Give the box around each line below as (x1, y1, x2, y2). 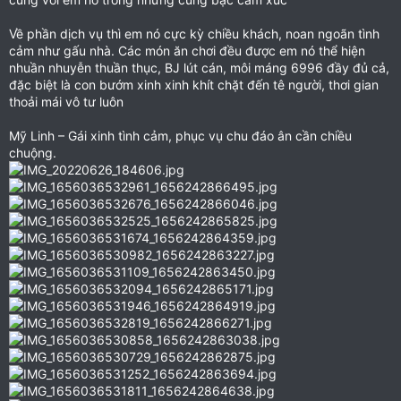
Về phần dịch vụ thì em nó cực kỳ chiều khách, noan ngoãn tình (9, 26, 380, 41)
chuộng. (9, 145, 56, 160)
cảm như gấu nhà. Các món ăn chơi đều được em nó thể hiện (9, 43, 365, 58)
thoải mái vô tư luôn (9, 94, 124, 109)
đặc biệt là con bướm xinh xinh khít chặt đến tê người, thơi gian (9, 77, 379, 92)
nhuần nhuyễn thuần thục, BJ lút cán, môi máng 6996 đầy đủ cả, (9, 60, 389, 75)
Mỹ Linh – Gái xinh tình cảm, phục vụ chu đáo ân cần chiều (9, 128, 352, 143)
